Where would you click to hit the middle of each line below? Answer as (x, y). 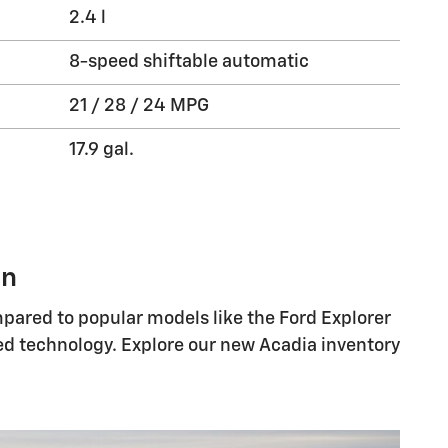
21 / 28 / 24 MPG (139, 106)
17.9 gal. (101, 150)
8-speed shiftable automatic (189, 62)
